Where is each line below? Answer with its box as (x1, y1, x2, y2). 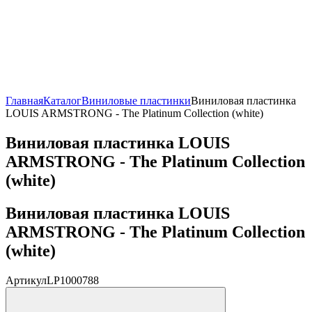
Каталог (43, 94, 81, 107)
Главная (6, 94, 43, 107)
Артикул (6, 274, 47, 286)
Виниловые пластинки (81, 94, 191, 107)
